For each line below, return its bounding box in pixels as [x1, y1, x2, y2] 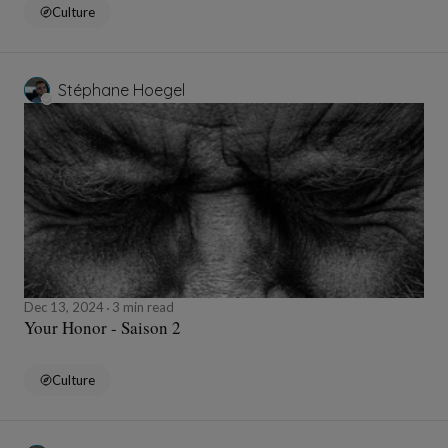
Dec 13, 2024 [24, 299, 107, 316]
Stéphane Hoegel [58, 80, 185, 101]
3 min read [109, 299, 174, 316]
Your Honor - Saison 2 [24, 316, 181, 340]
